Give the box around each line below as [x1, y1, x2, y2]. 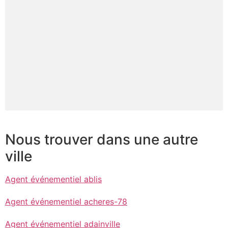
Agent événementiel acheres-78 [5, 196, 127, 207]
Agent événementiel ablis [5, 174, 102, 184]
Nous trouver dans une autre [5, 130, 198, 148]
